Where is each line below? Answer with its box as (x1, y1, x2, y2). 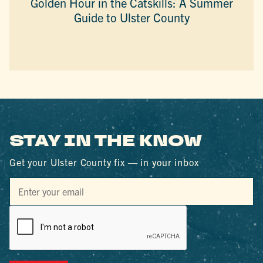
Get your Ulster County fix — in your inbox (9, 156, 199, 168)
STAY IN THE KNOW (9, 130, 203, 153)
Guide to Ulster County (73, 9, 190, 25)
